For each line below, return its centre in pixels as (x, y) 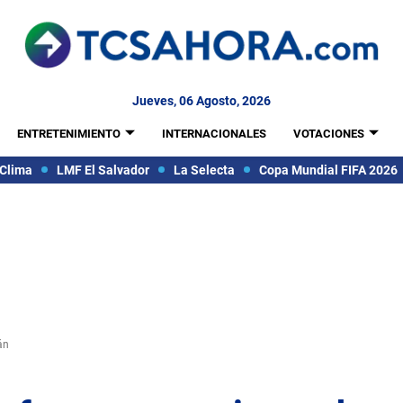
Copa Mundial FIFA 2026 (328, 170)
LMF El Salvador (103, 170)
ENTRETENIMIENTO (68, 134)
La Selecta (204, 170)
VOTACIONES (328, 134)
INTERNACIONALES (214, 134)
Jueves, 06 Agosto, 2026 (201, 101)
